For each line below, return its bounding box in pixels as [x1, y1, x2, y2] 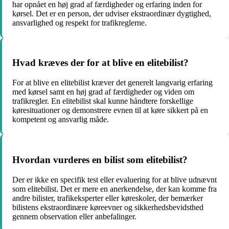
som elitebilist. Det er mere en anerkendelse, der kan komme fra [12, 184, 217, 193]
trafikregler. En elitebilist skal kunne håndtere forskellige [12, 97, 193, 106]
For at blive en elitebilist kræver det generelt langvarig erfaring [12, 78, 213, 87]
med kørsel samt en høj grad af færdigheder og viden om [12, 87, 194, 97]
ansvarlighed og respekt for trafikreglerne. [12, 18, 147, 27]
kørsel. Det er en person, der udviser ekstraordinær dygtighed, [12, 9, 211, 18]
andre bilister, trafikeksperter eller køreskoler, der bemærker [12, 193, 203, 202]
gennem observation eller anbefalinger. [12, 212, 136, 221]
